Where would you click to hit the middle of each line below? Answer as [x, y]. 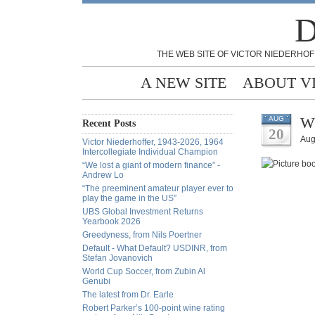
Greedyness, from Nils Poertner [142, 235]
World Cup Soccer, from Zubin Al [144, 271]
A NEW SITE [184, 83]
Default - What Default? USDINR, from [155, 248]
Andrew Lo [103, 175]
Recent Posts [109, 123]
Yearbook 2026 [111, 221]
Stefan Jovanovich [117, 258]
